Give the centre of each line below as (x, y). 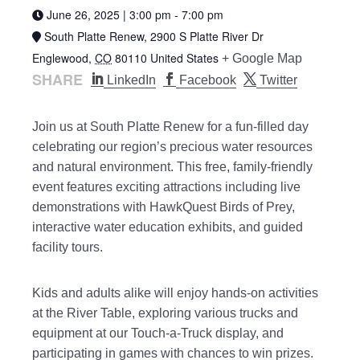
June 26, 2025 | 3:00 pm (109, 14)
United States (184, 58)
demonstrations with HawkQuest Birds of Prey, (164, 207)
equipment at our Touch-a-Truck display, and (158, 333)
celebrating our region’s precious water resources (172, 147)
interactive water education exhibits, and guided (168, 227)
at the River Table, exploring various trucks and (165, 313)
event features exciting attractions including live (166, 187)
